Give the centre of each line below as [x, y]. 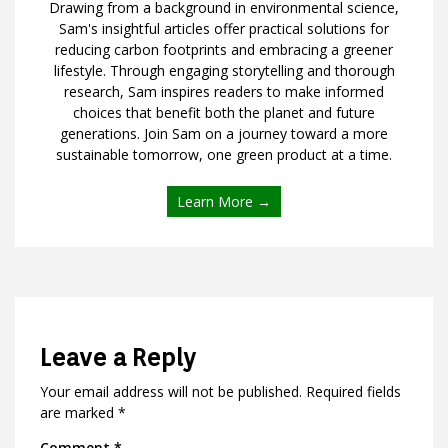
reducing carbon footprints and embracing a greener [224, 49]
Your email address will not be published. [171, 391]
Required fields [353, 391]
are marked [79, 412]
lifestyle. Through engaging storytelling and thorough [224, 70]
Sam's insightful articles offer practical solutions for [224, 28]
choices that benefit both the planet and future [224, 112]
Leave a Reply [118, 357]
